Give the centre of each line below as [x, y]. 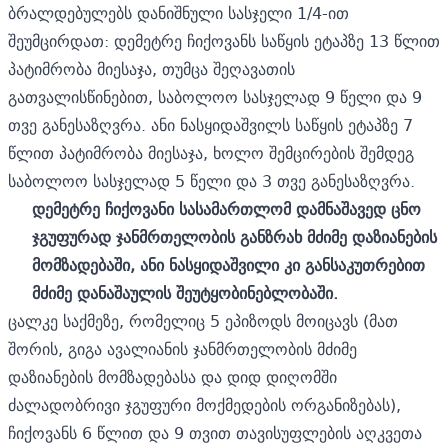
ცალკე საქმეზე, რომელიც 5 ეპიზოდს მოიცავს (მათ [203, 320]
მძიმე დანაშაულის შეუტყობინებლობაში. [185, 292]
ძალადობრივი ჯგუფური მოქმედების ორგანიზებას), [204, 404]
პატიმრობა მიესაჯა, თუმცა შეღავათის [151, 68]
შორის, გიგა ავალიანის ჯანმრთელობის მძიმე [182, 348]
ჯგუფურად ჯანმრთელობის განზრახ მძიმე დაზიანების [234, 236]
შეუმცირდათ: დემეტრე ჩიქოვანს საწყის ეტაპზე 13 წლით [224, 40]
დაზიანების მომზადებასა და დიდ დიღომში [172, 376]
